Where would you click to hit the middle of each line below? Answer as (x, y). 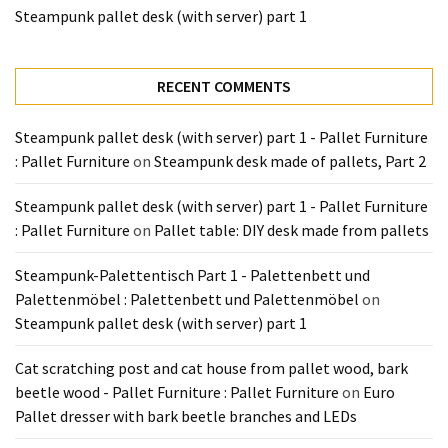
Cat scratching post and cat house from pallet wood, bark (211, 368)
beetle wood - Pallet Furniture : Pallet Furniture (177, 392)
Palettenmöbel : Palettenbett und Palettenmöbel (187, 299)
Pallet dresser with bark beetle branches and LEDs (186, 416)
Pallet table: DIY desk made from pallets (291, 230)
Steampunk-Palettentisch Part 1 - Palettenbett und (192, 275)
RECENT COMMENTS (224, 86)
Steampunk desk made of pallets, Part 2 (290, 161)
